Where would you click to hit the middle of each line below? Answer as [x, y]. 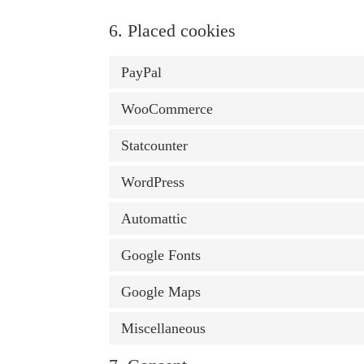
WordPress [153, 182]
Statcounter [155, 145]
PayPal [142, 72]
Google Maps [161, 291]
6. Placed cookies [173, 30]
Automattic [154, 218]
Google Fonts [161, 255]
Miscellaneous [164, 328]
